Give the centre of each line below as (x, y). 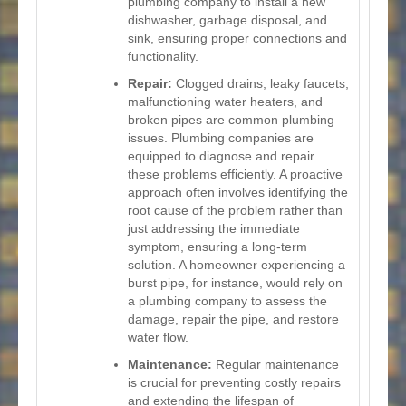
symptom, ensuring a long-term (217, 246)
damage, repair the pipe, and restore (233, 319)
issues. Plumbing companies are (221, 137)
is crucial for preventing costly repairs (234, 382)
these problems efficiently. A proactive (235, 174)
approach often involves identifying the (238, 192)
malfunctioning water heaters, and (225, 101)
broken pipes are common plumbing (231, 119)
